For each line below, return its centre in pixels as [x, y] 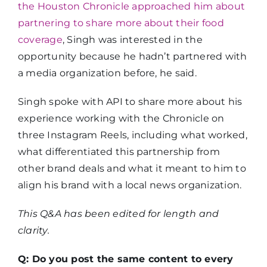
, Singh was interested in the [132, 40]
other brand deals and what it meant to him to [132, 169]
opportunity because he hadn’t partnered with [132, 57]
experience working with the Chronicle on [121, 119]
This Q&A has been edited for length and [118, 214]
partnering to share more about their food [121, 23]
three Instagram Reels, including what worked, [132, 135]
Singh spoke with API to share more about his [130, 102]
